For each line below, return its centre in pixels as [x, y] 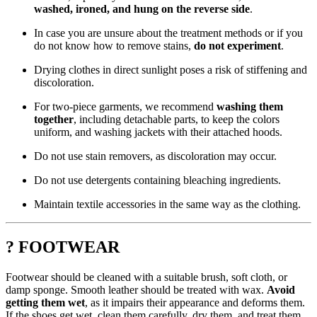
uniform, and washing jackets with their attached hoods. [158, 132]
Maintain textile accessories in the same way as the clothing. [167, 204]
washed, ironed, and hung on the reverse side [142, 9]
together [54, 120]
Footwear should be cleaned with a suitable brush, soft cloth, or [146, 277]
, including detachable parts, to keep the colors [177, 120]
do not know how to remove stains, [114, 46]
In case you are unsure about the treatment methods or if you [168, 33]
